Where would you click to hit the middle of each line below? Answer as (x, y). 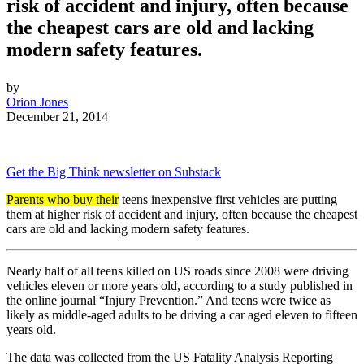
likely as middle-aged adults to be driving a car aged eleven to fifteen (182, 315)
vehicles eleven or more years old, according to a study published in (180, 286)
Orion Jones (37, 102)
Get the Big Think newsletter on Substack (114, 172)
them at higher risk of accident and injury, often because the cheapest (182, 214)
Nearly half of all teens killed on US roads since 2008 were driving (178, 271)
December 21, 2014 (57, 117)
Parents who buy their (63, 200)
